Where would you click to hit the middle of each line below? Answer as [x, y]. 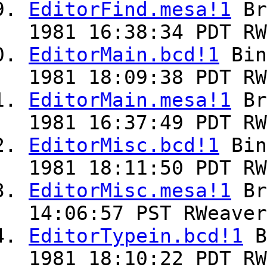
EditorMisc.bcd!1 [124, 146]
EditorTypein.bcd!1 [136, 236]
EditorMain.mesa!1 [130, 100]
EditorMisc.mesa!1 [130, 191]
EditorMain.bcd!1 [124, 55]
